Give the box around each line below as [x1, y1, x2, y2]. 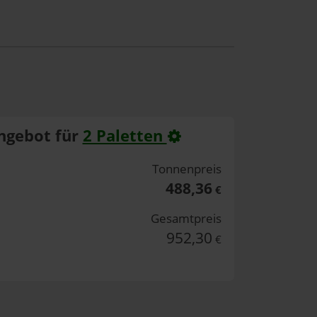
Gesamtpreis [151, 209, 222, 226]
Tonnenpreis [152, 160, 222, 177]
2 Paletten [82, 125, 167, 147]
